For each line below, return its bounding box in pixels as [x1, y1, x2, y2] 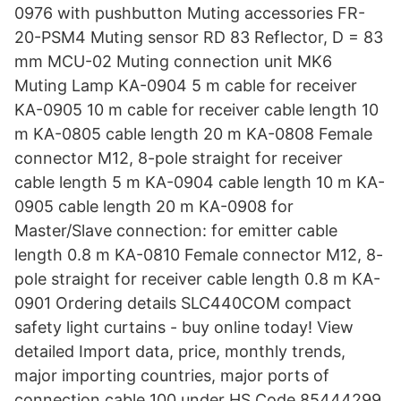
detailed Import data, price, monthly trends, [14, 342, 346, 361]
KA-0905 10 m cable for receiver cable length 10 [14, 100, 379, 119]
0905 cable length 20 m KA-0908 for [14, 197, 294, 216]
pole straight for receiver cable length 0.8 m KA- [14, 269, 380, 288]
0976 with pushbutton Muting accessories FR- [14, 4, 365, 22]
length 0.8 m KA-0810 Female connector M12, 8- [14, 245, 383, 264]
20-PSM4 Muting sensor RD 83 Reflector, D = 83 [14, 28, 383, 47]
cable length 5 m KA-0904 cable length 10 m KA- [14, 173, 385, 192]
